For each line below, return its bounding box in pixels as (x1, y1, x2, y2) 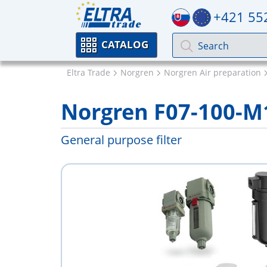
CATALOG (101, 38, 148, 51)
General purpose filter (61, 132, 182, 148)
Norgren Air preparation (164, 67, 261, 78)
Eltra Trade (67, 67, 110, 78)
